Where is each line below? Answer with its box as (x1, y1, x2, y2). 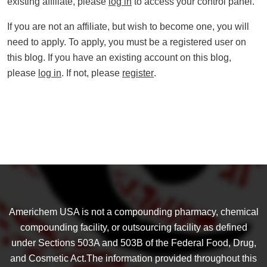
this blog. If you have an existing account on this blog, (7, 52, 231, 63)
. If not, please (61, 68, 122, 78)
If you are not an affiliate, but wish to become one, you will (7, 21, 249, 32)
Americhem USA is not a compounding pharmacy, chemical (8, 207, 259, 217)
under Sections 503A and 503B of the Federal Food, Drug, (11, 238, 256, 248)
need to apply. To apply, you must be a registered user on (7, 37, 246, 47)
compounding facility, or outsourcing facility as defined (20, 222, 247, 232)
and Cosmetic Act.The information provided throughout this (10, 253, 257, 263)
